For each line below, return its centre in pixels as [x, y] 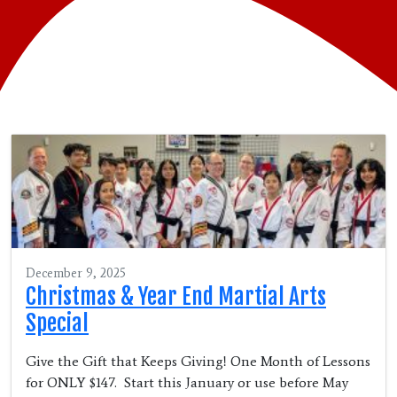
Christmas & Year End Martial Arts [176, 296]
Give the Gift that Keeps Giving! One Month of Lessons [198, 361]
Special [57, 323]
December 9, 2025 [76, 273]
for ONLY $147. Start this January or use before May [187, 382]
